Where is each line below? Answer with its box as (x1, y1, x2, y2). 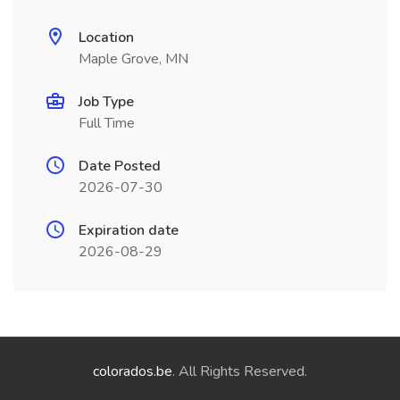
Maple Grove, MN (79, 49, 188, 69)
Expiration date (79, 221, 179, 240)
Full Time (79, 113, 135, 133)
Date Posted (79, 156, 161, 176)
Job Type (79, 92, 134, 112)
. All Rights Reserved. (172, 362, 307, 381)
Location (79, 28, 134, 47)
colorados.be (93, 362, 172, 381)
